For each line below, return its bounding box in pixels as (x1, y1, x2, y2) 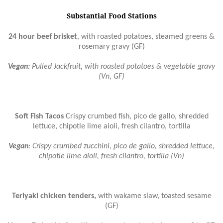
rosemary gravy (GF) (78, 42, 145, 51)
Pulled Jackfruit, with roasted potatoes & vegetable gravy (30, 62, 215, 71)
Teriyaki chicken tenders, (11, 192, 96, 200)
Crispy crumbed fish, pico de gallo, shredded (63, 112, 209, 120)
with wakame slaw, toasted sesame (96, 192, 212, 200)
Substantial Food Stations (66, 10, 157, 20)
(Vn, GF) (99, 72, 124, 81)
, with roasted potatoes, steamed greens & (77, 32, 215, 41)
